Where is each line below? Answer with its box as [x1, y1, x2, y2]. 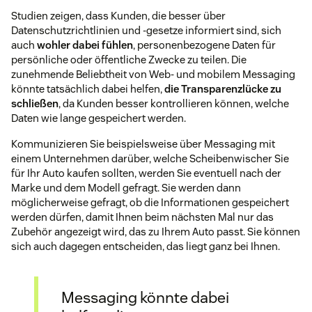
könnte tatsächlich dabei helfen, [11, 82, 164, 96]
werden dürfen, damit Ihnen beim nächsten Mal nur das [11, 210, 274, 224]
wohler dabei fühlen [37, 38, 133, 52]
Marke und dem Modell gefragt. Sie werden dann [11, 181, 241, 195]
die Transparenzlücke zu [164, 82, 281, 96]
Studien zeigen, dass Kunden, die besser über [11, 9, 226, 23]
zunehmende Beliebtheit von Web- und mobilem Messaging [11, 68, 295, 81]
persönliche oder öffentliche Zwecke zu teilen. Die [11, 53, 247, 67]
